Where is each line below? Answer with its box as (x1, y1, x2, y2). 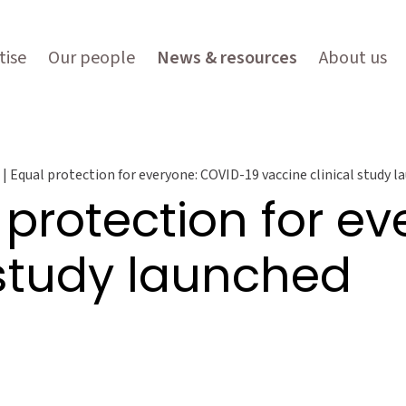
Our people (48, 45, 135, 71)
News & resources (157, 45, 297, 71)
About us (319, 45, 387, 71)
